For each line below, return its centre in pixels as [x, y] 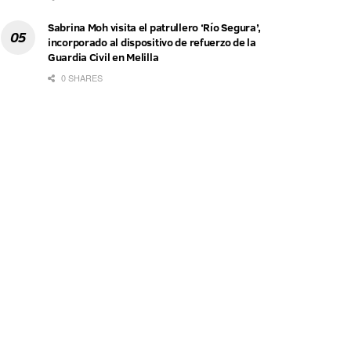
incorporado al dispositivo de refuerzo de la [152, 43]
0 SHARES [81, 78]
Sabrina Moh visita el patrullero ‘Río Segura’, [155, 28]
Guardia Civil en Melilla [103, 58]
